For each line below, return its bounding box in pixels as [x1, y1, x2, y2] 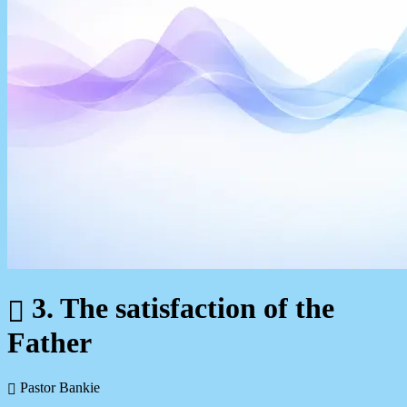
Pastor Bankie [16, 379, 100, 395]
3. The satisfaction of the [25, 292, 334, 325]
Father [7, 326, 92, 360]
